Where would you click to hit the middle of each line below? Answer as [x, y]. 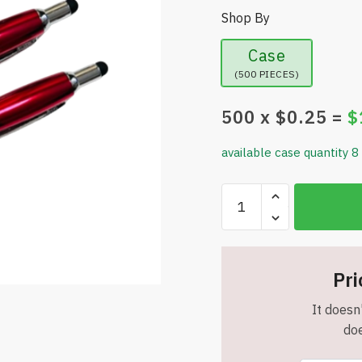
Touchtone [252, 192]
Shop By [246, 18]
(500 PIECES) [267, 74]
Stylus [239, 273]
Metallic [245, 314]
